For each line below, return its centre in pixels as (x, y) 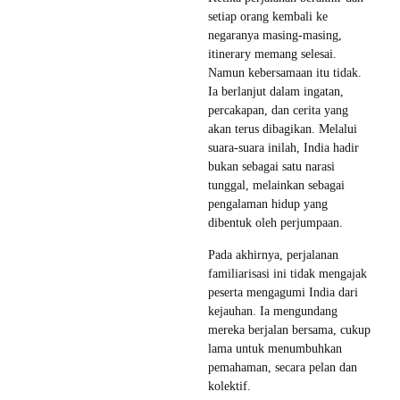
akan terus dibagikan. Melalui (283, 129)
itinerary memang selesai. (272, 54)
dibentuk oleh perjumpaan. (275, 222)
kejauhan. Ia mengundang (273, 311)
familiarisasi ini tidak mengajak (287, 273)
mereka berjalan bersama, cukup (289, 329)
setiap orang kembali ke (268, 16)
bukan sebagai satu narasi (271, 166)
